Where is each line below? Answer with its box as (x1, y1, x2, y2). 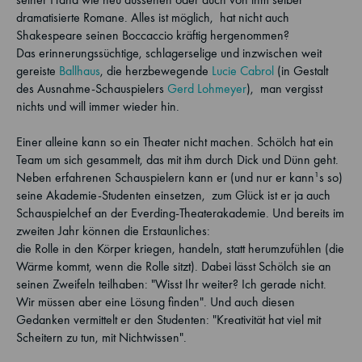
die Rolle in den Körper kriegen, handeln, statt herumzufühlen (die (16, 241, 344, 256)
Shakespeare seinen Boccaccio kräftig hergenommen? (16, 27, 289, 43)
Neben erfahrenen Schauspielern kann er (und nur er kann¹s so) (16, 170, 343, 185)
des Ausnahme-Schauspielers (16, 81, 167, 96)
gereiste (16, 63, 59, 78)
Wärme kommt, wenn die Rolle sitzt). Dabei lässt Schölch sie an (16, 259, 331, 274)
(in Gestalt (274, 63, 328, 78)
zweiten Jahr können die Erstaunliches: (16, 223, 210, 238)
